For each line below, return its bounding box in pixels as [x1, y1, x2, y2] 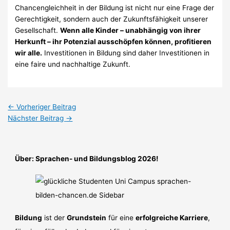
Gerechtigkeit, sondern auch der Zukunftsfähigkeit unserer [15, 14, 208, 23]
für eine [106, 213, 136, 222]
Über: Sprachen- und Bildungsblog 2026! [15, 154, 159, 163]
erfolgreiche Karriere [136, 213, 208, 222]
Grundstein [67, 213, 107, 222]
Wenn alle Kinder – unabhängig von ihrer [60, 26, 201, 34]
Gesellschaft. [15, 26, 61, 34]
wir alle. [15, 48, 43, 57]
